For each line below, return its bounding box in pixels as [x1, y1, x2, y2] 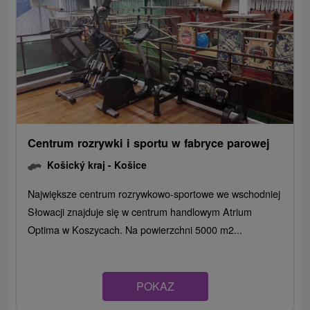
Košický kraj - [47, 158, 115, 172]
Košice [114, 158, 147, 172]
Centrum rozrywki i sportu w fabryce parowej [28, 135, 271, 152]
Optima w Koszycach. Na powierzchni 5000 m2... [28, 222, 243, 237]
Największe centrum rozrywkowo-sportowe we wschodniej [28, 186, 281, 201]
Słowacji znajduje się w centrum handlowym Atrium [28, 204, 253, 219]
